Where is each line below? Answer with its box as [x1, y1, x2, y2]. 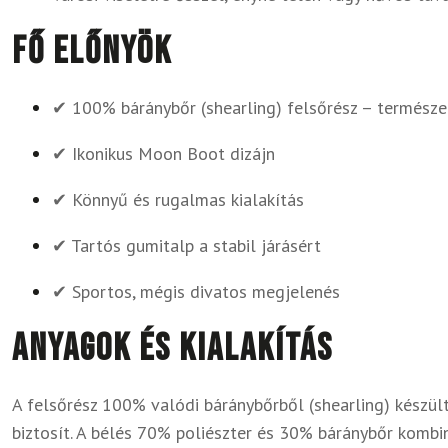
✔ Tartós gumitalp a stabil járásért [52, 234, 321, 257]
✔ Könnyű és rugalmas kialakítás [52, 188, 304, 211]
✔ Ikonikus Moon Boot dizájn [52, 142, 275, 165]
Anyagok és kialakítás [12, 326, 333, 371]
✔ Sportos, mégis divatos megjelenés [52, 280, 340, 303]
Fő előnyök [12, 29, 172, 74]
